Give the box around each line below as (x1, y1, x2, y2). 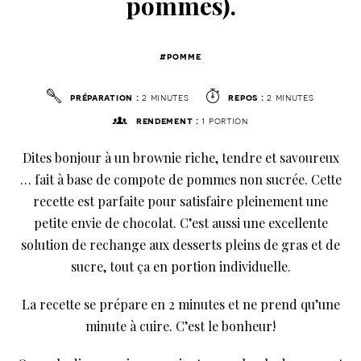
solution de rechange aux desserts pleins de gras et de (21, 236, 340, 253)
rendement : (135, 116, 199, 126)
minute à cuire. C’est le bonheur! (85, 317, 276, 334)
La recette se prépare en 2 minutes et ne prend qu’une (21, 296, 340, 313)
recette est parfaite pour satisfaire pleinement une (33, 193, 328, 210)
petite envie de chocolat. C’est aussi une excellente (33, 214, 328, 231)
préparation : (70, 93, 139, 102)
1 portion (201, 116, 248, 126)
